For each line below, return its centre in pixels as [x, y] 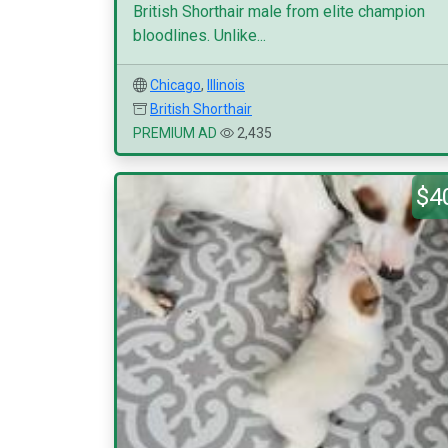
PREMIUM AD [175, 133]
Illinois [226, 85]
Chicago [175, 85]
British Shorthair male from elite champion [279, 11]
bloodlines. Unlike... [199, 35]
